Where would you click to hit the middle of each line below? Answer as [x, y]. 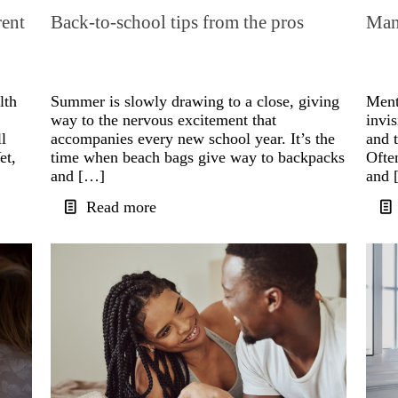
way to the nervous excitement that [164, 120]
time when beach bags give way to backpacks [198, 158]
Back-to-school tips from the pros [178, 23]
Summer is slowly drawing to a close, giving [195, 102]
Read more [122, 207]
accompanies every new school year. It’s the [193, 139]
